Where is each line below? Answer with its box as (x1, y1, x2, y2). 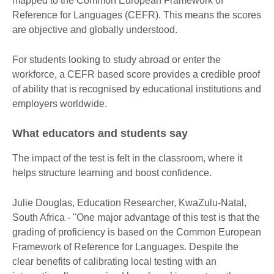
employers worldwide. (12, 98, 107, 109)
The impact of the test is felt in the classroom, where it (12, 152, 242, 163)
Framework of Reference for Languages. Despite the (12, 241, 239, 252)
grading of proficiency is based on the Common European (12, 226, 261, 237)
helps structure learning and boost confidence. (12, 167, 212, 178)
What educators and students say (12, 127, 188, 139)
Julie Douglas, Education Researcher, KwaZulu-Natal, (12, 197, 246, 208)
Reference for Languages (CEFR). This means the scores (12, 9, 261, 20)
